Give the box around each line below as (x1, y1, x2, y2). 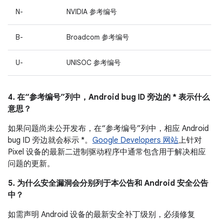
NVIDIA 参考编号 (66, 7, 117, 16)
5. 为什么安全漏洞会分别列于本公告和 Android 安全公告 (8, 178, 208, 188)
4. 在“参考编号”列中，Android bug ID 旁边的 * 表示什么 (8, 92, 210, 102)
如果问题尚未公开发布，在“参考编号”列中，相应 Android (8, 124, 209, 133)
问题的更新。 (8, 159, 55, 169)
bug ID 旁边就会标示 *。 (8, 135, 92, 145)
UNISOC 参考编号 (66, 58, 121, 67)
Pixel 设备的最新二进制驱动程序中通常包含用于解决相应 (8, 147, 206, 157)
